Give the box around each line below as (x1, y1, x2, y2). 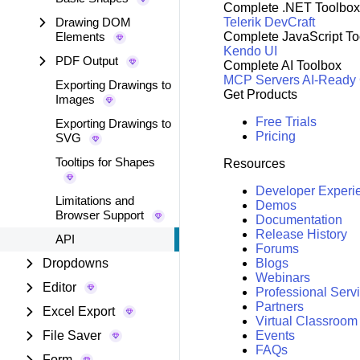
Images (55, 92, 95, 106)
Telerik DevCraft (223, 15, 315, 30)
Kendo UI (223, 44, 277, 59)
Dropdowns (43, 256, 108, 270)
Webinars (255, 271, 310, 285)
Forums (255, 242, 299, 256)
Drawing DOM (55, 15, 131, 29)
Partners (255, 300, 304, 314)
